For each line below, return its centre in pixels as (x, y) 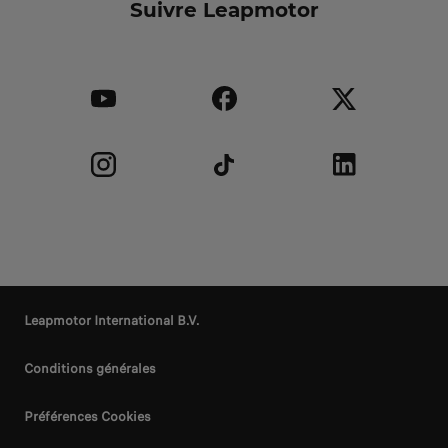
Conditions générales (90, 368)
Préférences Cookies (87, 416)
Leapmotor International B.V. (111, 320)
